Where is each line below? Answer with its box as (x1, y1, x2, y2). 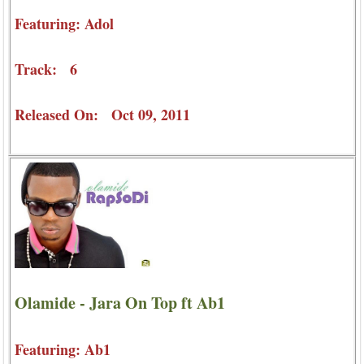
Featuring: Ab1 (15, 339, 110, 361)
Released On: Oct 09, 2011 (15, 103, 190, 125)
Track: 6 (15, 58, 77, 80)
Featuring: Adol (15, 12, 114, 34)
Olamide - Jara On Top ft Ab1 (15, 291, 225, 315)
